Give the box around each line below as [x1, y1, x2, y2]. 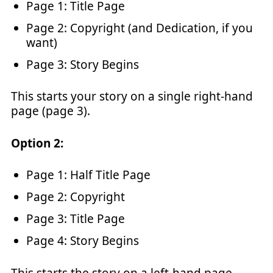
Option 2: [11, 135, 63, 151]
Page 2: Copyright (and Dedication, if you [26, 19, 253, 36]
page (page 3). [11, 103, 90, 119]
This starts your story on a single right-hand [11, 88, 253, 104]
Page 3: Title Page [26, 211, 125, 227]
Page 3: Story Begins [26, 56, 139, 73]
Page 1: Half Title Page [26, 167, 151, 183]
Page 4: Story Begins [26, 233, 139, 249]
